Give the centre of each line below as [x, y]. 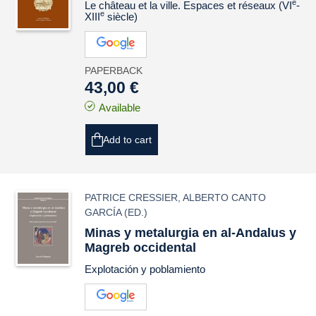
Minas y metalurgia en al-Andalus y [191, 233]
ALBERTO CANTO [225, 197]
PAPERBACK [114, 71]
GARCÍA [103, 212]
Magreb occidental [141, 248]
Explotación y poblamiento [145, 269]
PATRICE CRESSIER [132, 197]
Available [120, 108]
